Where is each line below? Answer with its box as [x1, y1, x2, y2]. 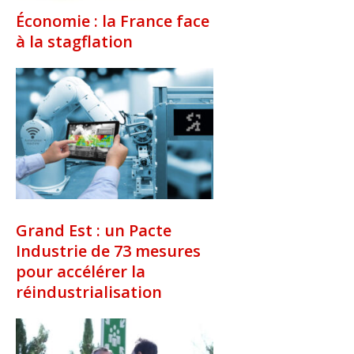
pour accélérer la [16, 261, 145, 283]
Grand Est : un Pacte [16, 220, 171, 242]
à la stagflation [16, 30, 133, 52]
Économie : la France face [16, 9, 209, 32]
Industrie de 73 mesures [16, 240, 201, 262]
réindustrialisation [16, 281, 162, 303]
